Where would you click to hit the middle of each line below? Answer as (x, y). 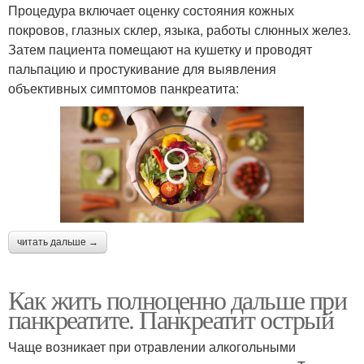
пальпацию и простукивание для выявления (142, 68)
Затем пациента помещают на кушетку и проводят (160, 49)
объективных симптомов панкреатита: (123, 88)
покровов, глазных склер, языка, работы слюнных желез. (180, 29)
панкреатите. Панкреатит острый (171, 318)
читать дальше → (58, 242)
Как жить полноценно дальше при (177, 299)
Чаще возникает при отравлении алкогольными (152, 346)
